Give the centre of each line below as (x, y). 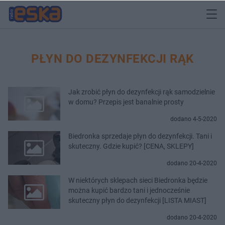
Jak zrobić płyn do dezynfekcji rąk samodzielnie (142, 92)
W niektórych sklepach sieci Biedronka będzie (138, 180)
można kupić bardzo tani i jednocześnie (129, 190)
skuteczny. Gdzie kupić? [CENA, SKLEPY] (131, 146)
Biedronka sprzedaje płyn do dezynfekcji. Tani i (140, 136)
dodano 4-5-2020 (194, 119)
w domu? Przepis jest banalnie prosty (126, 102)
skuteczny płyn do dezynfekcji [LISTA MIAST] (137, 200)
